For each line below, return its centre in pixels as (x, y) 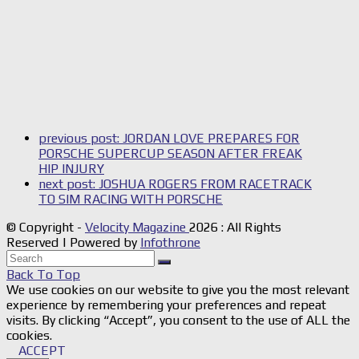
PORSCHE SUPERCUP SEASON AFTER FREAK (170, 154)
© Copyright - (46, 228)
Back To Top (43, 275)
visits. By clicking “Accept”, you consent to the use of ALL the (178, 321)
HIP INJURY (71, 169)
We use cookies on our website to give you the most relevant (178, 290)
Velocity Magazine (137, 228)
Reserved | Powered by (73, 243)
